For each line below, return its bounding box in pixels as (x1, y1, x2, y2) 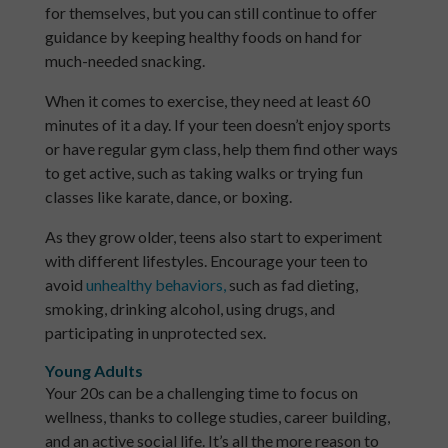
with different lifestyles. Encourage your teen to (44, 251, 368, 271)
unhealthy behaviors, (85, 275, 226, 295)
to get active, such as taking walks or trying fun (44, 163, 363, 183)
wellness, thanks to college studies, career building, (44, 407, 390, 427)
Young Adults (44, 361, 143, 381)
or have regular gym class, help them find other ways (44, 139, 398, 159)
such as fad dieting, (225, 275, 358, 295)
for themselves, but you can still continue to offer (44, 3, 377, 23)
